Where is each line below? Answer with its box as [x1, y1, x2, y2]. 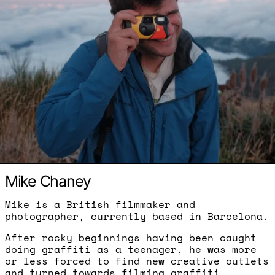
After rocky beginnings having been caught [5, 230, 257, 245]
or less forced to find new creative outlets [5, 253, 269, 268]
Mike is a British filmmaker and [5, 196, 195, 212]
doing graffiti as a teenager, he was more [5, 241, 257, 257]
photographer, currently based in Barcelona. [5, 208, 269, 223]
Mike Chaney [5, 171, 91, 190]
